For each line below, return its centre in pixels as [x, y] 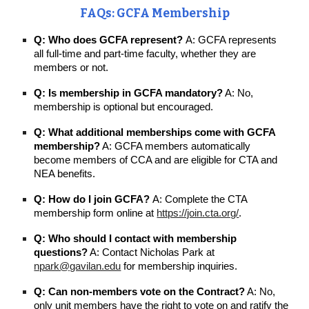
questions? [61, 252]
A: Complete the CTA [200, 199]
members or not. [71, 68]
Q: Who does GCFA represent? [110, 40]
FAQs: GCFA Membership [154, 13]
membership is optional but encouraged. [124, 107]
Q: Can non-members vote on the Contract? [140, 292]
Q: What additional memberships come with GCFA [155, 132]
